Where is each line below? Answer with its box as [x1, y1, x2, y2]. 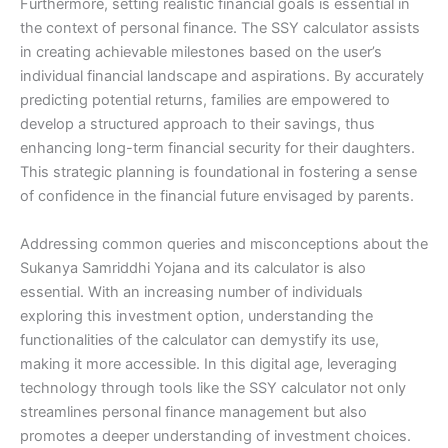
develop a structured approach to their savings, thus [20, 115, 375, 134]
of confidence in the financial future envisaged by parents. [20, 187, 414, 206]
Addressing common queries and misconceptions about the [20, 234, 428, 253]
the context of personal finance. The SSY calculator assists [20, 19, 420, 38]
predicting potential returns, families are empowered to [20, 91, 390, 110]
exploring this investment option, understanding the [20, 306, 373, 325]
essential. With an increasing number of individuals [20, 282, 363, 301]
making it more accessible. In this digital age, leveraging [20, 354, 397, 373]
